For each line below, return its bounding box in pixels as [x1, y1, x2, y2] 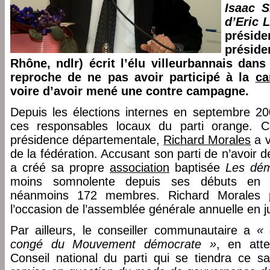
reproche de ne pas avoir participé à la [10, 71, 256, 84]
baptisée [169, 161, 225, 174]
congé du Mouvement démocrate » [10, 237, 216, 251]
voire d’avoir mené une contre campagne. [10, 84, 249, 98]
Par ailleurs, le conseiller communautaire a [10, 224, 257, 237]
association [110, 161, 169, 174]
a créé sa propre [10, 161, 110, 174]
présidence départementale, [10, 133, 164, 146]
